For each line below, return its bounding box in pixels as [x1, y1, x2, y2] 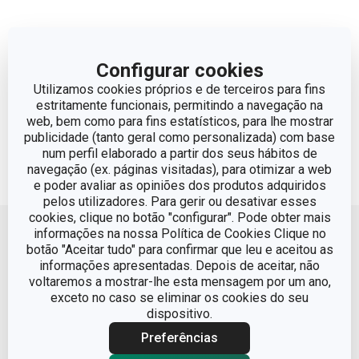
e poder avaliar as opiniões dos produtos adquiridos [33, 177, 326, 193]
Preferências [141, 329, 218, 345]
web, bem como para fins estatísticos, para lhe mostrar [26, 113, 333, 129]
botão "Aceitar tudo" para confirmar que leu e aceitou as [26, 241, 333, 257]
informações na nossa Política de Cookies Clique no [33, 225, 326, 241]
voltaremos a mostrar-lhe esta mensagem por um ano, [28, 273, 331, 289]
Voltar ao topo [145, 197, 230, 212]
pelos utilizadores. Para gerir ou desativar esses [42, 193, 317, 209]
